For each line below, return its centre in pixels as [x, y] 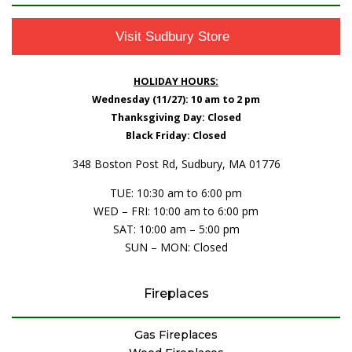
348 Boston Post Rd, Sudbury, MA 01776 [176, 163]
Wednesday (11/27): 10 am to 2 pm [176, 100]
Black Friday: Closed [176, 136]
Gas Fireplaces [176, 334]
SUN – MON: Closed [176, 247]
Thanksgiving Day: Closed [176, 118]
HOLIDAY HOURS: [176, 82]
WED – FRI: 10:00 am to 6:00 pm [176, 211]
